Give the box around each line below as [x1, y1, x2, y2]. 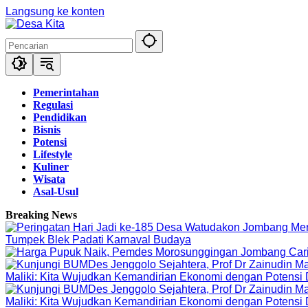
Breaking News [5, 209, 77, 221]
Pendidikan [33, 111, 87, 123]
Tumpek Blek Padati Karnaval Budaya [5, 234, 191, 245]
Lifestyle [33, 148, 72, 160]
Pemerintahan [33, 87, 99, 98]
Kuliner [33, 161, 69, 173]
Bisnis [33, 124, 60, 135]
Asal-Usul [33, 186, 78, 197]
